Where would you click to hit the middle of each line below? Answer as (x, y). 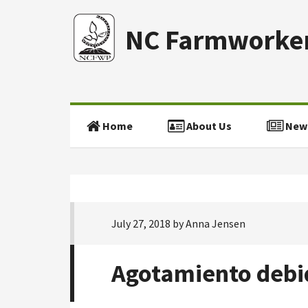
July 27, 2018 (141, 224)
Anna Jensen (216, 224)
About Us (208, 126)
